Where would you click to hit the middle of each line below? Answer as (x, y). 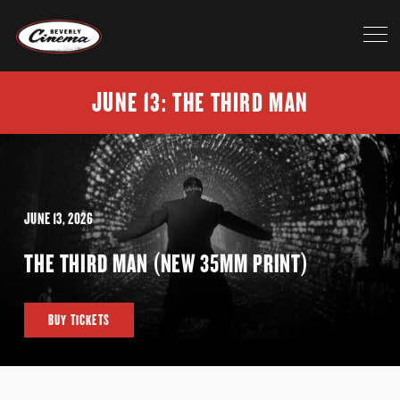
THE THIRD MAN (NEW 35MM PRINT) (167, 263)
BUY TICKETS (79, 320)
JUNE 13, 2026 (58, 219)
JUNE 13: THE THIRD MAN (200, 103)
